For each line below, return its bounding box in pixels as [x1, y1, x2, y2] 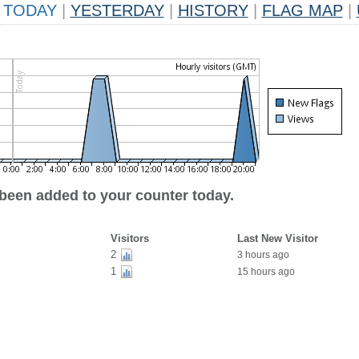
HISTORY [177, 2, 248, 19]
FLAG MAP [261, 2, 343, 19]
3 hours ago [236, 249, 289, 260]
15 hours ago [236, 266, 295, 277]
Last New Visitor [236, 232, 318, 244]
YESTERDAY [70, 2, 164, 19]
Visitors [110, 232, 149, 244]
